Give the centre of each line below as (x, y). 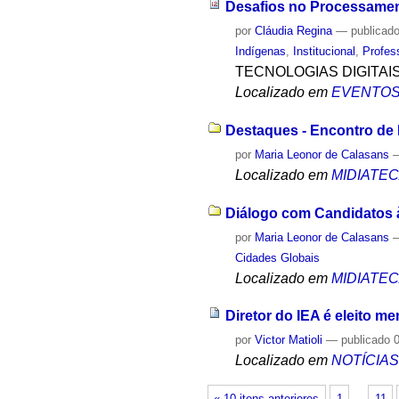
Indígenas (261, 52)
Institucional (325, 52)
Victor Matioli (289, 340)
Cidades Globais (278, 257)
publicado (366, 340)
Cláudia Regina (294, 31)
